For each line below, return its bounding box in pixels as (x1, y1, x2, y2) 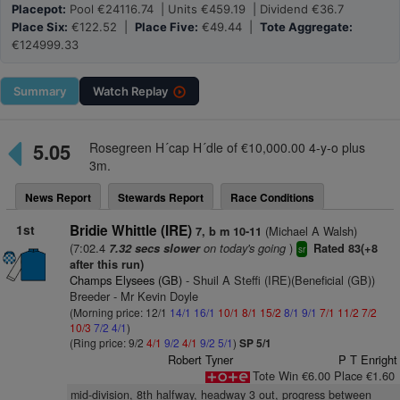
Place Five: (135, 20, 198, 34)
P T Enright (337, 351, 397, 368)
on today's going (199, 239, 286, 256)
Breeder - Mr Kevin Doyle (69, 287, 198, 304)
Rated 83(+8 (309, 240, 378, 256)
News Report (25, 189, 91, 205)
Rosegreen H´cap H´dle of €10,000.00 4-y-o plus (88, 138, 365, 156)
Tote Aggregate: (260, 20, 353, 34)
